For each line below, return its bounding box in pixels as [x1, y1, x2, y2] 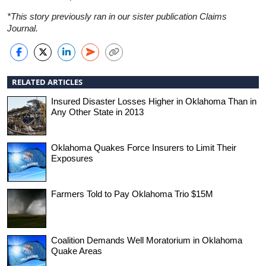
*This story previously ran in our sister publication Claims [7, 11, 227, 21]
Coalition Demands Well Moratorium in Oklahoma [51, 235, 242, 245]
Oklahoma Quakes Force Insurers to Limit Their [51, 142, 236, 153]
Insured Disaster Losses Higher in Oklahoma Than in [51, 96, 256, 106]
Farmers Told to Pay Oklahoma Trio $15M [51, 188, 213, 199]
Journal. [7, 23, 38, 33]
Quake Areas [51, 245, 102, 256]
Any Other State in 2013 [51, 106, 144, 117]
